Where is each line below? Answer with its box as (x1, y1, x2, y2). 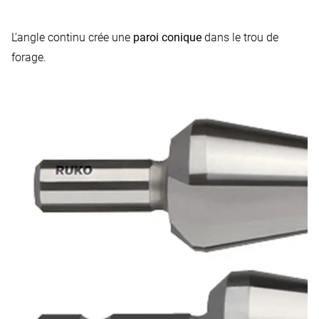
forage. (11, 50, 46, 64)
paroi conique (133, 30, 202, 44)
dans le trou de (202, 30, 278, 44)
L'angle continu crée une (11, 30, 133, 44)
